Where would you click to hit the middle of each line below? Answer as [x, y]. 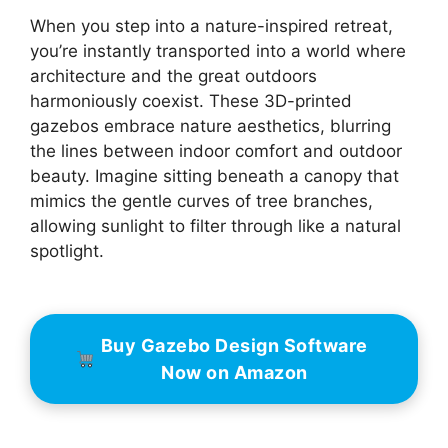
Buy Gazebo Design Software [234, 346]
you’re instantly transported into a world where [218, 51]
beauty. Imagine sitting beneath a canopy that [214, 176]
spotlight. [67, 251]
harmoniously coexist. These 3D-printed [191, 101]
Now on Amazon [234, 373]
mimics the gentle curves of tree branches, [201, 201]
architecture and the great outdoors [173, 76]
